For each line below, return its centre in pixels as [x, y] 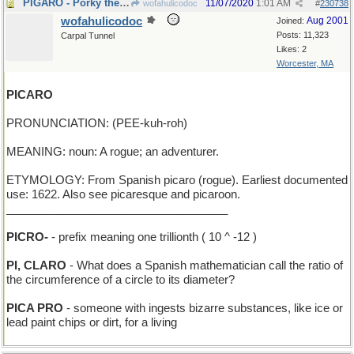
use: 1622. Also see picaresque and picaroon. [123, 194]
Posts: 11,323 [303, 35]
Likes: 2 [292, 49]
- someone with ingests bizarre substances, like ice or [203, 308]
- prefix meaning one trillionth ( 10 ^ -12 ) [153, 237]
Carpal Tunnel [88, 36]
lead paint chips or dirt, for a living [92, 322]
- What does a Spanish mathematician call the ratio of [205, 265]
